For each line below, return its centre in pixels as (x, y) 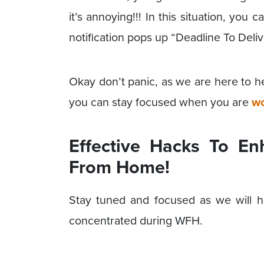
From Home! (119, 167)
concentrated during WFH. (136, 221)
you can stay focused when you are (160, 102)
